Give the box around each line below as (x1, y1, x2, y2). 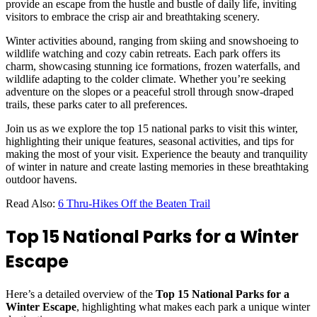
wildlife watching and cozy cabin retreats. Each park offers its (6, 47, 280, 59)
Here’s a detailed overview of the (6, 287, 156, 300)
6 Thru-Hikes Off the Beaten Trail (58, 197, 210, 209)
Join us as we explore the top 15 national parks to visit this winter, (6, 122, 298, 134)
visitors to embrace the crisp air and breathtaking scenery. (6, 10, 260, 23)
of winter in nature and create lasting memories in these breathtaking (6, 160, 309, 173)
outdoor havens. (6, 173, 77, 185)
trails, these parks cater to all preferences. (6, 98, 188, 110)
